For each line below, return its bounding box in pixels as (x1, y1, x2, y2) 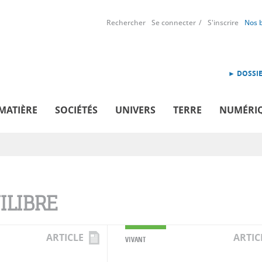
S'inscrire (208, 18, 239, 27)
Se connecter (151, 18, 196, 27)
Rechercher (106, 18, 146, 27)
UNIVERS (115, 103, 156, 116)
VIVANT (125, 234, 146, 244)
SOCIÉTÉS (55, 103, 98, 116)
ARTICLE (46, 230, 84, 244)
